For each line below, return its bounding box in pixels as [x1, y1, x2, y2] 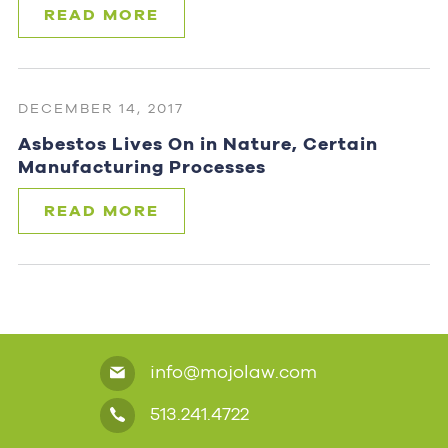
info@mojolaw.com [145, 360, 317, 382]
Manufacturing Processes [17, 155, 266, 177]
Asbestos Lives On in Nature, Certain [17, 132, 378, 154]
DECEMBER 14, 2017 [17, 99, 184, 116]
